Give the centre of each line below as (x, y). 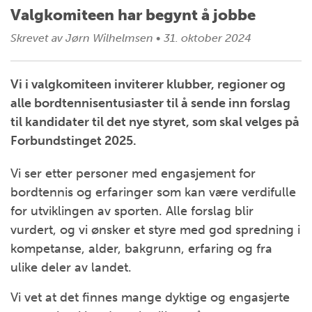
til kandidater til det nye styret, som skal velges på (155, 122)
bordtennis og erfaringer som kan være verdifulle (153, 192)
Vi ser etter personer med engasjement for (133, 173)
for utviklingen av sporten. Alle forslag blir (132, 211)
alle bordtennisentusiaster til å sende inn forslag (150, 103)
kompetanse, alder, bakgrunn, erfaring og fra (141, 249)
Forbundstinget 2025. (73, 141)
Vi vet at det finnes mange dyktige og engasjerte (150, 297)
